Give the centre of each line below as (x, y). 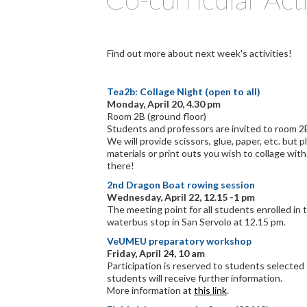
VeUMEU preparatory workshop (179, 241)
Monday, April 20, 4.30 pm (164, 104)
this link (210, 290)
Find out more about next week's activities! (199, 53)
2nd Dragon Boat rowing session (181, 185)
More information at (150, 290)
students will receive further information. (195, 278)
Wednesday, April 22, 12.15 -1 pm (181, 197)
